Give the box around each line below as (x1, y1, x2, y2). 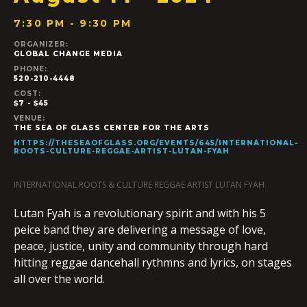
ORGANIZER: (14, 40, 69, 49)
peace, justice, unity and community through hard (14, 238, 268, 254)
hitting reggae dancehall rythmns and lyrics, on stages (14, 255, 292, 271)
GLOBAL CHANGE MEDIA (14, 49, 123, 59)
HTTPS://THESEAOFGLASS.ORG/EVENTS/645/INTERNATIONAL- (14, 138, 298, 148)
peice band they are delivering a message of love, (14, 222, 266, 238)
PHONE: (14, 64, 47, 74)
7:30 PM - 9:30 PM (14, 17, 132, 30)
